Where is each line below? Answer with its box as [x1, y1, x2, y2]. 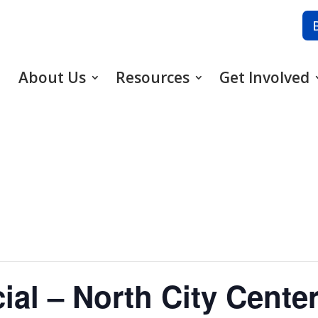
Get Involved [219, 67, 309, 88]
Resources [115, 67, 190, 88]
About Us [18, 67, 86, 88]
